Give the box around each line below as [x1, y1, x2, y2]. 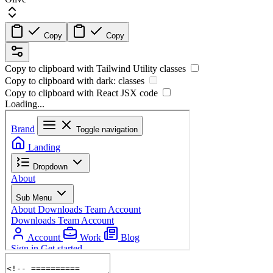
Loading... [5, 99, 44, 110]
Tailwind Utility [96, 63, 157, 74]
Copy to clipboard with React [5, 88, 121, 99]
